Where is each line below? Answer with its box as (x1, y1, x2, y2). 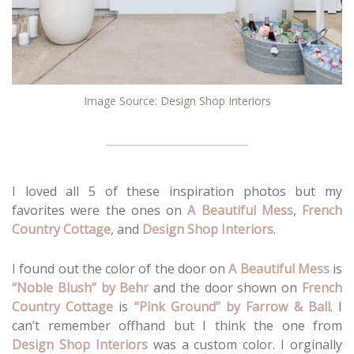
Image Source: (83, 92, 160, 108)
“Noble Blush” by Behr (12, 279, 149, 297)
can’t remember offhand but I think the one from (12, 317, 342, 335)
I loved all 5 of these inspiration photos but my (12, 182, 342, 200)
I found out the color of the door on (12, 260, 229, 278)
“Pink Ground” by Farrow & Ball (134, 298, 330, 316)
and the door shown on (149, 279, 303, 297)
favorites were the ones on (12, 201, 188, 219)
